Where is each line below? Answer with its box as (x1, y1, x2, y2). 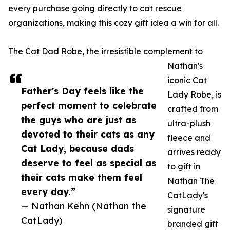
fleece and (167, 132, 210, 143)
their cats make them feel (21, 171, 142, 183)
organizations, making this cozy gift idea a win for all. (8, 17, 219, 28)
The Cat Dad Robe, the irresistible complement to (8, 46, 203, 57)
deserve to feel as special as (21, 157, 156, 169)
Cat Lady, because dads (21, 143, 134, 155)
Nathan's (167, 61, 203, 71)
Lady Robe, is (167, 89, 221, 100)
